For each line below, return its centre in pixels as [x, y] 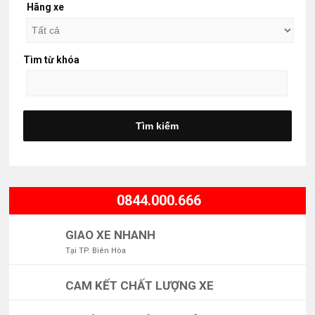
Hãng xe [46, 7]
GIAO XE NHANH [111, 235]
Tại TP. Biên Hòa [96, 251]
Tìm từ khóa [52, 60]
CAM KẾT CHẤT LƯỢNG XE [140, 285]
